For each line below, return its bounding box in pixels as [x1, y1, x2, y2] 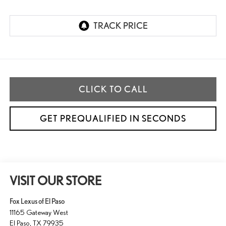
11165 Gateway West [9, 208, 68, 217]
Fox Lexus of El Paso [9, 197, 65, 206]
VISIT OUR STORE [9, 174, 101, 189]
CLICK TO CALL [78, 84, 148, 95]
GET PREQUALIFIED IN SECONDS [40, 113, 186, 124]
